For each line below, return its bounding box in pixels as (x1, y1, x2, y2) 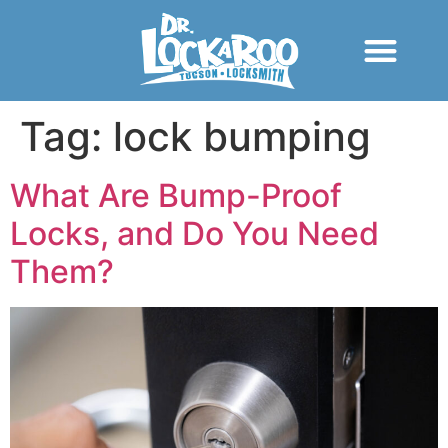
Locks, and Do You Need (10, 214, 379, 254)
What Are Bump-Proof (10, 176, 342, 216)
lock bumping (113, 112, 371, 162)
